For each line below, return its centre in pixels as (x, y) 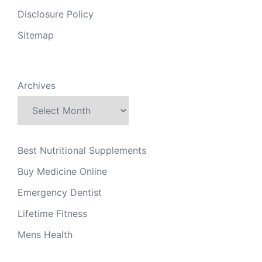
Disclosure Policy (56, 14)
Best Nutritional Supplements (82, 150)
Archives (37, 85)
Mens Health (45, 235)
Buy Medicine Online (62, 171)
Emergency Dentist (60, 192)
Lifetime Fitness (52, 213)
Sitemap (36, 35)
